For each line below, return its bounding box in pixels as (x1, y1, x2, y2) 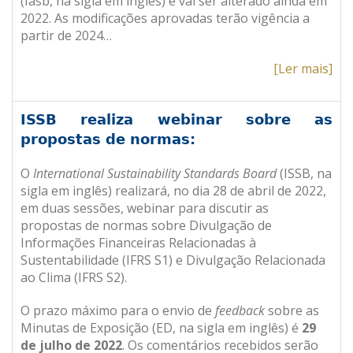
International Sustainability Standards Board (33, 165, 277, 182)
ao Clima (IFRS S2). (20, 269, 127, 286)
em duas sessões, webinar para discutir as (20, 199, 269, 217)
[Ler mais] (273, 60, 333, 77)
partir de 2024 (20, 27, 103, 44)
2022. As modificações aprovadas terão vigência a (20, 9, 310, 27)
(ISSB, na (277, 165, 332, 182)
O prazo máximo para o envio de (20, 302, 215, 319)
